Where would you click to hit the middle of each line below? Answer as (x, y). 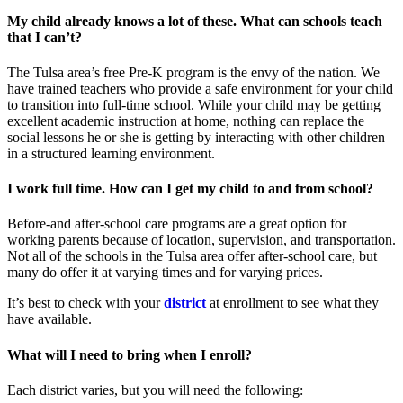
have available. (49, 319)
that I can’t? (45, 37)
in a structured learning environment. (111, 153)
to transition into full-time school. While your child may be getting (194, 104)
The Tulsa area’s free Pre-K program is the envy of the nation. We (193, 72)
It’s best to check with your (85, 303)
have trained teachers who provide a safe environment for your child (200, 88)
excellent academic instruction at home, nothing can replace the (186, 121)
